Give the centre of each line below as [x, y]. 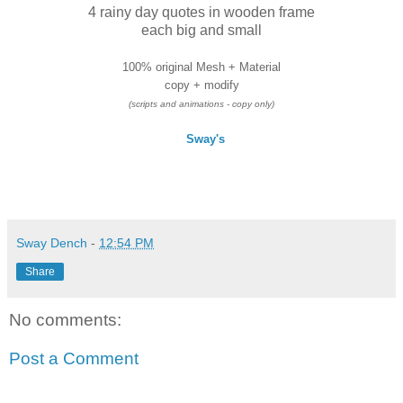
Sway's [205, 139]
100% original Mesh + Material [201, 67]
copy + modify [201, 85]
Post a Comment [74, 359]
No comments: [65, 319]
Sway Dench [52, 242]
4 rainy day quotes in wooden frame [201, 12]
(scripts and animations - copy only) [201, 103]
